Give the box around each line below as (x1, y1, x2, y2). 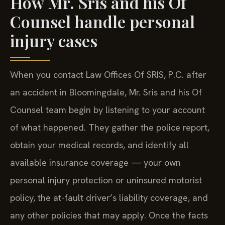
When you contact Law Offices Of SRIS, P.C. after (10, 69, 206, 81)
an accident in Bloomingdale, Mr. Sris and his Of (10, 86, 202, 98)
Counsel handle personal (10, 11, 195, 33)
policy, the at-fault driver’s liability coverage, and (10, 192, 208, 204)
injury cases (10, 30, 97, 52)
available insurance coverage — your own (10, 157, 181, 169)
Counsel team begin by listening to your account (10, 104, 205, 116)
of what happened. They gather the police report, (10, 122, 209, 134)
